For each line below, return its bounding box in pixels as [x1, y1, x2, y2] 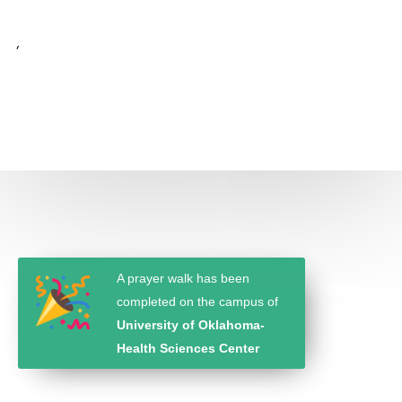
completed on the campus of [117, 294, 278, 309]
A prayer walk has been [117, 271, 249, 285]
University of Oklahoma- [117, 318, 265, 332]
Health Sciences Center [117, 341, 259, 355]
